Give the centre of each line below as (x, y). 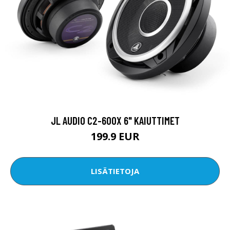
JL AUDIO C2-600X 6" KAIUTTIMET (115, 120)
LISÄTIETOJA (115, 171)
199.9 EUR (115, 136)
